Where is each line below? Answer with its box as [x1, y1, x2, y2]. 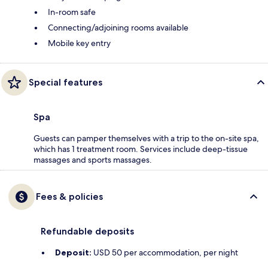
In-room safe [48, 6, 96, 17]
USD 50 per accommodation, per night [92, 246, 238, 258]
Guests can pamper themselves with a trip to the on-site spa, [33, 132, 259, 144]
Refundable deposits [41, 225, 134, 237]
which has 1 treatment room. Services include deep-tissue [33, 143, 248, 154]
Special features [29, 76, 102, 88]
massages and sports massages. [33, 154, 152, 165]
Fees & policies [36, 190, 103, 202]
